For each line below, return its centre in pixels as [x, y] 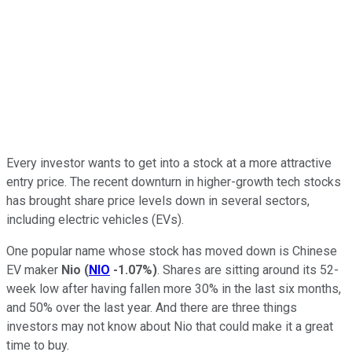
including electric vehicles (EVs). [97, 219]
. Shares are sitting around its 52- [248, 269]
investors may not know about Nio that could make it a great [170, 326]
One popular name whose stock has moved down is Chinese [172, 251]
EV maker [34, 269]
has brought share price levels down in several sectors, [158, 200]
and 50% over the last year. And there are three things [152, 307]
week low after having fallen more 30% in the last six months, [174, 288]
